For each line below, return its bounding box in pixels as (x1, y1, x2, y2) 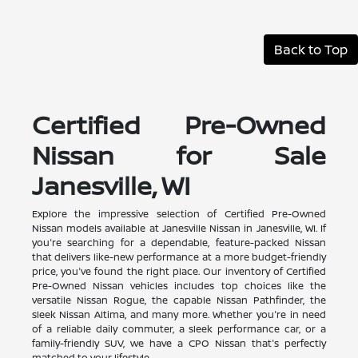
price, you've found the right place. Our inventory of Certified (31, 265, 327, 279)
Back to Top (274, 41, 348, 59)
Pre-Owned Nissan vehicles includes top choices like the (31, 279, 327, 293)
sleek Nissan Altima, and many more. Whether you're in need (31, 308, 327, 322)
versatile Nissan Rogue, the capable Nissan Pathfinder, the (31, 293, 327, 308)
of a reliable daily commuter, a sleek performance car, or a (31, 322, 327, 336)
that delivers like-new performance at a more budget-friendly (31, 250, 327, 265)
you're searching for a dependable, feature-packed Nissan (31, 236, 327, 250)
